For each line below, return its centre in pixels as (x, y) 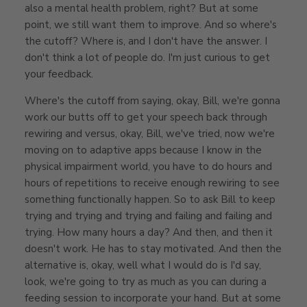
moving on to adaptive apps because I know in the (143, 150)
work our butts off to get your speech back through (146, 117)
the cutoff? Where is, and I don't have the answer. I (146, 41)
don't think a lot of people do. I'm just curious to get (147, 57)
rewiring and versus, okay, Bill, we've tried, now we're (150, 133)
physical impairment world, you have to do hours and (148, 166)
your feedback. (59, 74)
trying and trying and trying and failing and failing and (148, 216)
